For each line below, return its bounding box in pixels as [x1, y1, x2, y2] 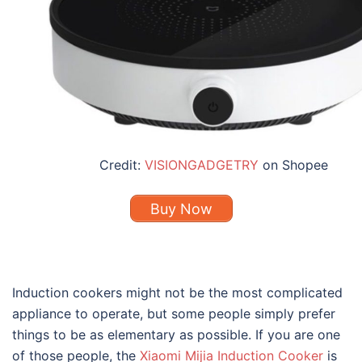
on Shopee [258, 157, 328, 174]
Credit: [99, 157, 145, 174]
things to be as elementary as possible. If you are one [12, 326, 340, 343]
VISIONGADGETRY [144, 157, 259, 174]
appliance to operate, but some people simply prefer [12, 305, 335, 322]
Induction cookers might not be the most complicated [12, 284, 343, 301]
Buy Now [149, 200, 213, 217]
